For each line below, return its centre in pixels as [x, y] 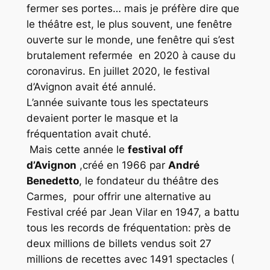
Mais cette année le [77, 149]
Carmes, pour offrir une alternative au [118, 196]
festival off [155, 149]
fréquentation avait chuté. [90, 133]
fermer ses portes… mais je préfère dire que [133, 8]
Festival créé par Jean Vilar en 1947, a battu [133, 212]
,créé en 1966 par [122, 165]
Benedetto [52, 181]
